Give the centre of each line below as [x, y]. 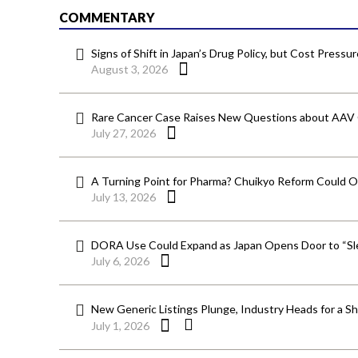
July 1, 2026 [120, 326]
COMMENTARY [107, 18]
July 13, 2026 [123, 197]
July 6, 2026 [120, 261]
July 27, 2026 [123, 133]
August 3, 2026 [129, 70]
